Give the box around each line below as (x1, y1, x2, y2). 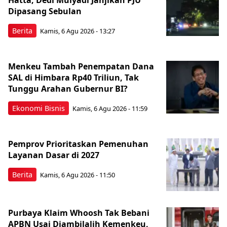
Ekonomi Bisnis (12, 103, 65, 113)
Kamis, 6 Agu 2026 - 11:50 (40, 170, 115, 180)
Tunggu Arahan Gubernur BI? (8, 83, 128, 94)
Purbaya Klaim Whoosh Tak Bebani (8, 207, 149, 218)
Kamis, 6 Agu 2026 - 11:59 (72, 104, 147, 113)
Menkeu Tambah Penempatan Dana (8, 60, 154, 72)
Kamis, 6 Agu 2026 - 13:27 (40, 26, 115, 36)
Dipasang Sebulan (8, 5, 82, 17)
